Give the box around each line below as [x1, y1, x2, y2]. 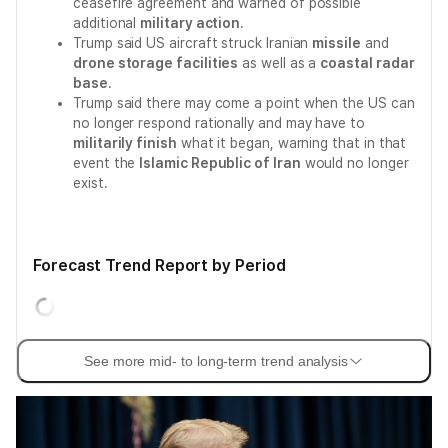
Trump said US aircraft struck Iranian [73, 35, 313, 51]
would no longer [300, 155, 409, 171]
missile [312, 35, 361, 51]
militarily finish [73, 135, 177, 151]
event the [73, 155, 140, 171]
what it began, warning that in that [176, 135, 407, 151]
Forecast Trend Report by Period [33, 256, 286, 275]
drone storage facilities [73, 55, 239, 71]
